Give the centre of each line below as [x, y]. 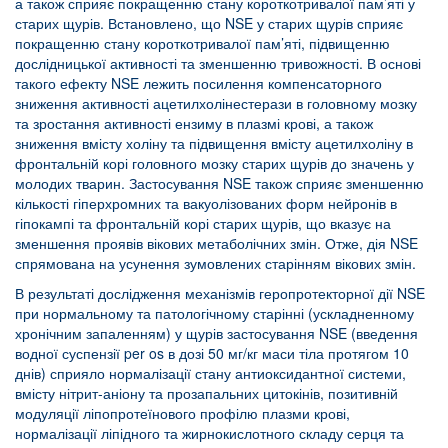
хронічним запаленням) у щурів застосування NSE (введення [216, 332]
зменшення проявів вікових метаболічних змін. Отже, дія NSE [216, 242]
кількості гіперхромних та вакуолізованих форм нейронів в [206, 202]
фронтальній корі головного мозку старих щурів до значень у [214, 162]
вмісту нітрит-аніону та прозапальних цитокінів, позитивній [206, 392]
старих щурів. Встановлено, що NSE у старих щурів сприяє [209, 22]
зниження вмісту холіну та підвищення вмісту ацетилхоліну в [214, 142]
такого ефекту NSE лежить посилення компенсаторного [198, 82]
